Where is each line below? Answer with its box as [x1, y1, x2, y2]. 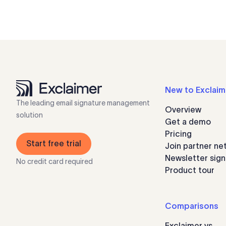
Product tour [165, 165, 214, 175]
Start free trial [26, 139, 81, 148]
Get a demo [165, 117, 211, 126]
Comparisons [165, 201, 218, 210]
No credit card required [16, 157, 93, 166]
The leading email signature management [16, 99, 150, 107]
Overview [165, 105, 201, 114]
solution [16, 111, 43, 120]
